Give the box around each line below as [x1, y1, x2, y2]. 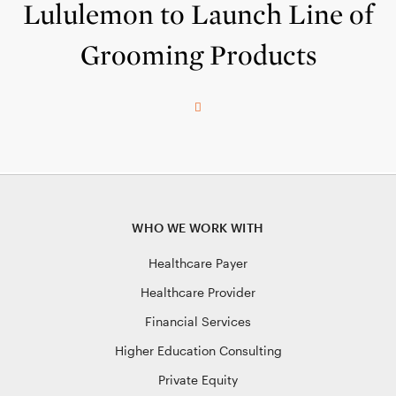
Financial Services [145, 314, 251, 330]
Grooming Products [80, 37, 316, 73]
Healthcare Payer [148, 255, 247, 271]
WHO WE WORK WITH [132, 220, 264, 236]
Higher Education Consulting [114, 343, 282, 359]
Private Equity [158, 372, 238, 388]
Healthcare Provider [141, 285, 255, 301]
